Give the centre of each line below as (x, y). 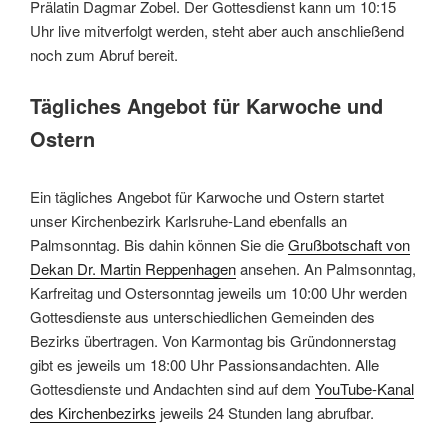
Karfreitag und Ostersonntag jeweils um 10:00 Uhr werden (218, 293)
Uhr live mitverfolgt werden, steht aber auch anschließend (217, 30)
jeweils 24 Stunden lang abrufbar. (265, 413)
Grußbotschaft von (349, 245)
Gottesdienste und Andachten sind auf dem (172, 389)
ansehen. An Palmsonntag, (326, 269)
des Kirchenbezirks (93, 413)
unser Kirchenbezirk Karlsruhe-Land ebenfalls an (188, 221)
